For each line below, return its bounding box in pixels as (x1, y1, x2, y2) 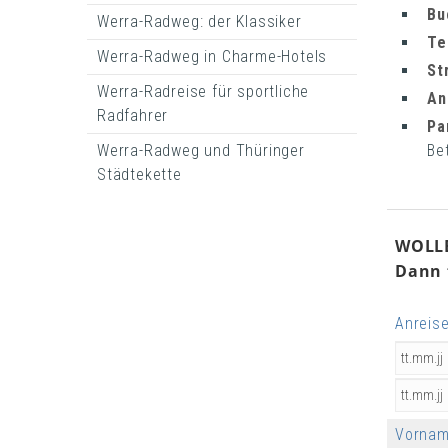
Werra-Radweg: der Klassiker (97, 12, 302, 31)
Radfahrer (97, 106, 169, 125)
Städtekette (97, 165, 182, 184)
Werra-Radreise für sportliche (97, 82, 310, 101)
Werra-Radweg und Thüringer (97, 141, 305, 160)
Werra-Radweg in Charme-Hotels (97, 47, 328, 66)
